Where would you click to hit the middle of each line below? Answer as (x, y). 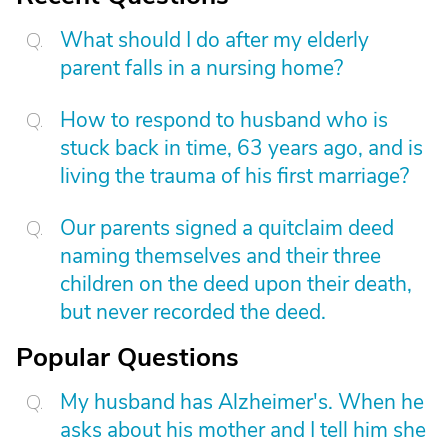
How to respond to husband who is (224, 120)
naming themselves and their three (220, 256)
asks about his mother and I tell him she (243, 430)
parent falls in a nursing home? (201, 68)
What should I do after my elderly (214, 40)
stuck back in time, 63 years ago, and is (241, 148)
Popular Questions (127, 357)
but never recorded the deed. (193, 312)
